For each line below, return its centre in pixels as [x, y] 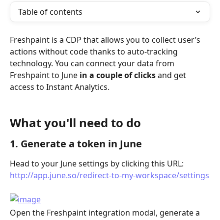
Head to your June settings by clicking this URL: [98, 164]
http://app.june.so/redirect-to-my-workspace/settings [110, 175]
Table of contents [50, 12]
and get [172, 75]
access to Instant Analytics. [60, 87]
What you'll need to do [77, 123]
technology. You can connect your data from [93, 63]
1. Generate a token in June [76, 144]
